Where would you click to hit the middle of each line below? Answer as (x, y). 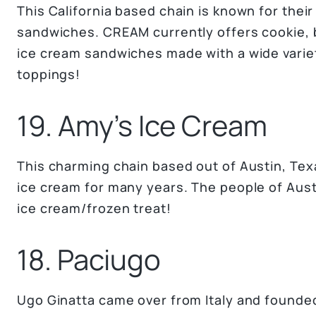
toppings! (49, 74)
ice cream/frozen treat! (94, 208)
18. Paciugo (89, 259)
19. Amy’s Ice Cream (142, 125)
